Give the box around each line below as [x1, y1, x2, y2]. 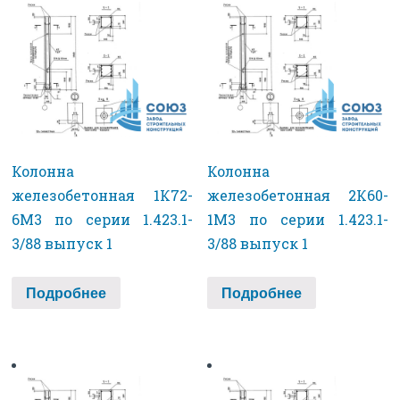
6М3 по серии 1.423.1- [12, 209, 193, 229]
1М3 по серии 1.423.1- [207, 209, 388, 229]
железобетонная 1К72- [12, 185, 193, 204]
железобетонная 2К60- [207, 185, 388, 204]
